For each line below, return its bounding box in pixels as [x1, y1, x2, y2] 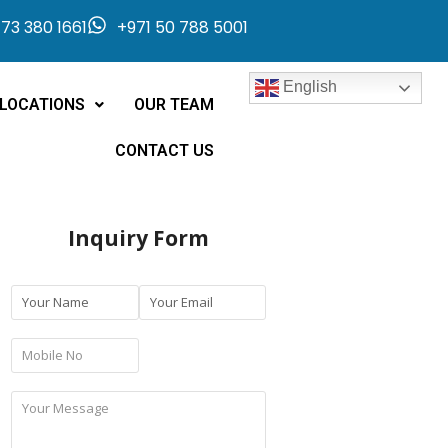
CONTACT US [115, 141, 215, 160]
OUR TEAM [134, 95, 215, 114]
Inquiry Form [68, 224, 210, 252]
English [279, 78, 338, 96]
